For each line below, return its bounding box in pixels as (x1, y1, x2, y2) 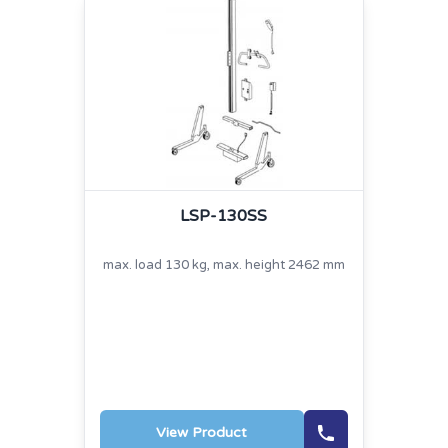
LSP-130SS (180, 206, 268, 227)
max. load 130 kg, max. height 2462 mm (102, 257, 345, 274)
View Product (156, 424, 248, 442)
